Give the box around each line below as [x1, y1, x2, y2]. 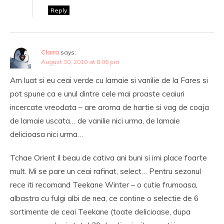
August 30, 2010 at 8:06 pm [41, 58, 119, 65]
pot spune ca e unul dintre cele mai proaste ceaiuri [10, 89, 184, 98]
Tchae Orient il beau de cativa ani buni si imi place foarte [10, 153, 207, 162]
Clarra [41, 48, 59, 56]
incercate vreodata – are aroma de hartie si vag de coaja [10, 102, 209, 112]
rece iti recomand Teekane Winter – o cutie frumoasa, [10, 180, 197, 189]
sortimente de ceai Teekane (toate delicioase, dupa [10, 207, 190, 216]
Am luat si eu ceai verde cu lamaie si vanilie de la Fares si [10, 75, 208, 85]
